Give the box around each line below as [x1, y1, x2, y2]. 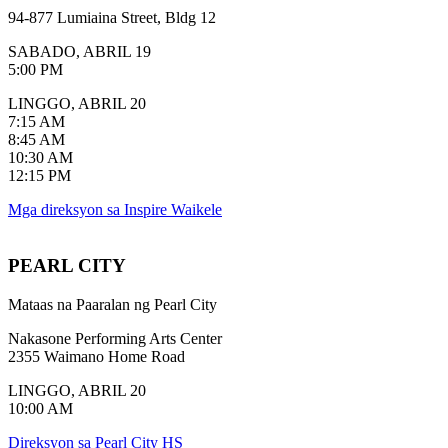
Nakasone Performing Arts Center [8, 330, 222, 348]
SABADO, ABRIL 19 [8, 42, 151, 60]
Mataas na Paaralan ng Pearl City [8, 296, 217, 314]
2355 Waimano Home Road [8, 348, 185, 366]
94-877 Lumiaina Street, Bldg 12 [8, 8, 216, 26]
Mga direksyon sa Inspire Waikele [8, 200, 222, 218]
